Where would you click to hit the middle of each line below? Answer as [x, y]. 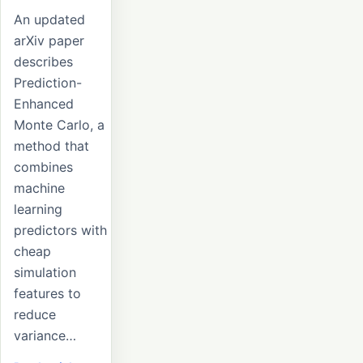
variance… [45, 336]
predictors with [60, 231]
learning [38, 209]
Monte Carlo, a [59, 125]
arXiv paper [49, 41]
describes [43, 62]
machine [39, 188]
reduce [35, 315]
